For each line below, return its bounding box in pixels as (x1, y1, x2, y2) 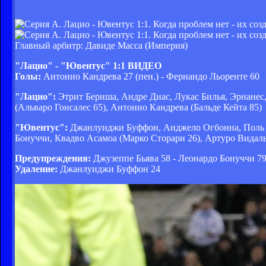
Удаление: (15, 163, 58, 174)
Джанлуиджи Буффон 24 (58, 163, 160, 174)
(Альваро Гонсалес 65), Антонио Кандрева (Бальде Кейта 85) (15, 102, 262, 112)
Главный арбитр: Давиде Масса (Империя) (15, 40, 188, 50)
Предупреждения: (15, 153, 91, 163)
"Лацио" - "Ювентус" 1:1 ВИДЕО (15, 60, 161, 71)
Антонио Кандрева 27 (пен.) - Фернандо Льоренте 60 (41, 71, 259, 81)
